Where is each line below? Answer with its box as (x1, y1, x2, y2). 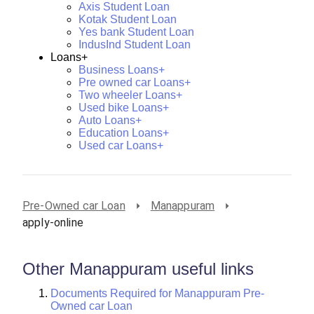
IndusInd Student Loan (78, 38, 191, 50)
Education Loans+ (78, 126, 169, 139)
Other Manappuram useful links (22, 259, 254, 278)
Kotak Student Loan (78, 13, 177, 25)
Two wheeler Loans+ (78, 88, 182, 101)
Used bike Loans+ (78, 101, 169, 114)
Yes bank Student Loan (78, 25, 194, 38)
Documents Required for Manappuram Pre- (50, 287, 264, 299)
